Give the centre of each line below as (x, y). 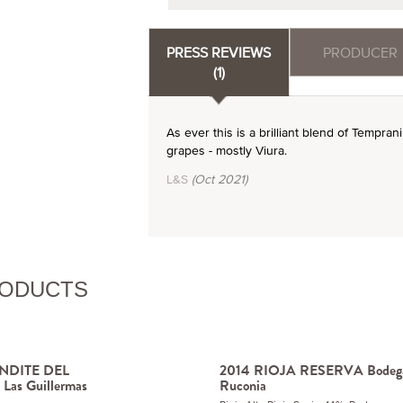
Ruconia (242, 385)
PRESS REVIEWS (219, 52)
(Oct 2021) (217, 179)
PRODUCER (361, 52)
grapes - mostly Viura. (226, 150)
